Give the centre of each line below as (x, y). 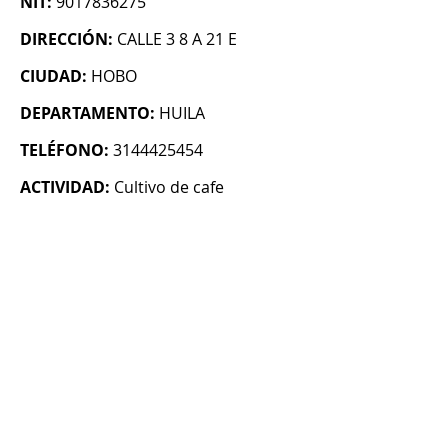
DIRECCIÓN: (66, 39)
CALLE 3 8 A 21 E (177, 39)
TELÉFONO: (64, 150)
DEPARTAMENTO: (87, 113)
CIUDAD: (53, 76)
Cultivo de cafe (169, 187)
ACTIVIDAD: (65, 187)
